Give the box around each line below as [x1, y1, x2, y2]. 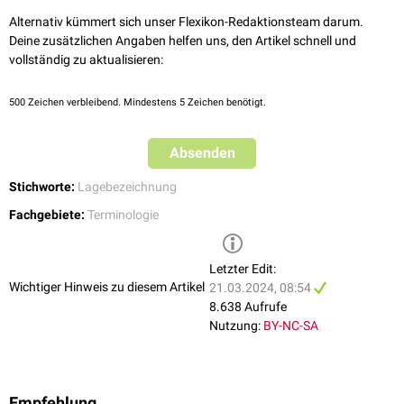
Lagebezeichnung [78, 179, 177, 195]
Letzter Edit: [209, 262, 276, 277]
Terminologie [87, 207, 159, 223]
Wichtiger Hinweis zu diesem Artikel [9, 279, 205, 294]
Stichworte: [9, 179, 75, 195]
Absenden [169, 144, 235, 162]
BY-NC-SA [263, 318, 318, 334]
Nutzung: [209, 318, 261, 334]
